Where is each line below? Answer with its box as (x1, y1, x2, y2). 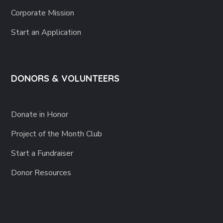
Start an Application (11, 27, 82, 38)
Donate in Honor (11, 109, 69, 120)
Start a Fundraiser (11, 148, 74, 159)
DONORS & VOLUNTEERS (11, 73, 120, 84)
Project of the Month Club (11, 128, 103, 139)
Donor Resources (11, 167, 72, 178)
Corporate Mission (11, 7, 75, 18)
